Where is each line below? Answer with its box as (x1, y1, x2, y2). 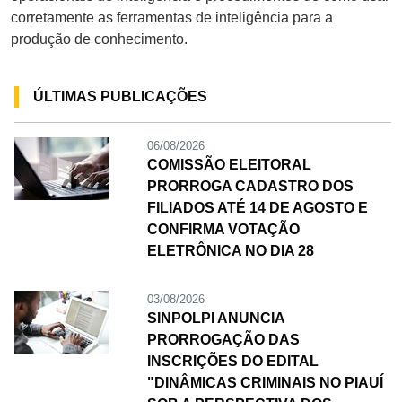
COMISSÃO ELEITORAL (146, 156, 311, 172)
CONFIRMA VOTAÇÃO (146, 221, 300, 237)
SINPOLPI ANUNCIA (146, 310, 284, 326)
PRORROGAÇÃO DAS (146, 331, 300, 347)
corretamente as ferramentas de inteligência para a (11, 9, 333, 25)
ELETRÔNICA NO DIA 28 (146, 242, 314, 258)
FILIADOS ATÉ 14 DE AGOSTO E (146, 199, 368, 215)
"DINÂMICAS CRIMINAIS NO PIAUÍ (146, 374, 383, 390)
